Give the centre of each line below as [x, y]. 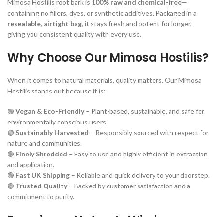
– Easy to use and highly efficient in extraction [138, 154]
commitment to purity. [41, 196]
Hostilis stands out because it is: [56, 91]
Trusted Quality [41, 186]
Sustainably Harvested [52, 132]
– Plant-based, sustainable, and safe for [144, 111]
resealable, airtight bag [45, 23]
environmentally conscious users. [57, 122]
